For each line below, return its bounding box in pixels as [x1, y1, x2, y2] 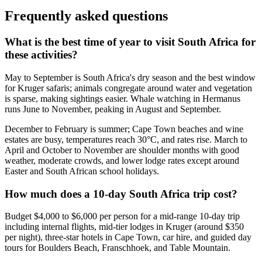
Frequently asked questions [5, 8, 168, 24]
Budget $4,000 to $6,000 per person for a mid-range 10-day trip [5, 211, 240, 222]
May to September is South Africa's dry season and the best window [5, 72, 256, 82]
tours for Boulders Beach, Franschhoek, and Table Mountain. [5, 243, 230, 253]
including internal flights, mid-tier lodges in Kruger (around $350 [5, 222, 244, 232]
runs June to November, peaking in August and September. [5, 104, 221, 114]
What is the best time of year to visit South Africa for [5, 36, 256, 49]
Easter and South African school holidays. [5, 166, 159, 176]
